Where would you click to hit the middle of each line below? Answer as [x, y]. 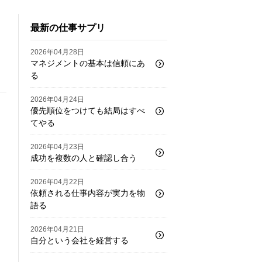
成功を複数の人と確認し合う [84, 157]
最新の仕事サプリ [68, 27]
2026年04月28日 [57, 51]
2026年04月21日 [57, 229]
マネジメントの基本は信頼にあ [88, 63]
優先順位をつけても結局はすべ [88, 110]
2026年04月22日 [57, 181]
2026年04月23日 [57, 146]
